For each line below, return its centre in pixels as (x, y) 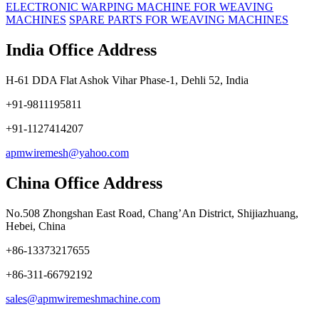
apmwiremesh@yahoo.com (67, 152)
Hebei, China (36, 226)
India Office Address (81, 49)
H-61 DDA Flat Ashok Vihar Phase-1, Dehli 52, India (127, 80)
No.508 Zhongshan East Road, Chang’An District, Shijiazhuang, (152, 213)
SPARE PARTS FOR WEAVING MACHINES (179, 19)
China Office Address (84, 183)
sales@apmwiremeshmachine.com (83, 298)
